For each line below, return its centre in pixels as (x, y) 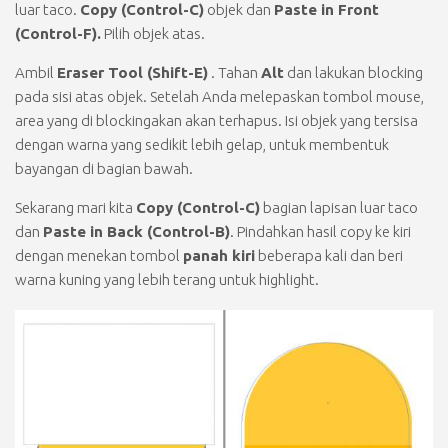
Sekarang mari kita (75, 207)
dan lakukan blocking (353, 72)
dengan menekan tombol (99, 255)
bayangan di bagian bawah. (104, 168)
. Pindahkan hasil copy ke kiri (320, 231)
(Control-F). (58, 33)
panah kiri (219, 255)
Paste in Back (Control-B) (136, 231)
